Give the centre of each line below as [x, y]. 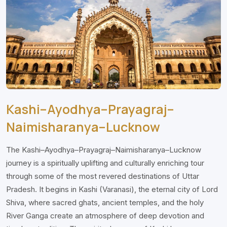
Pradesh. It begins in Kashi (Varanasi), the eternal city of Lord [112, 190]
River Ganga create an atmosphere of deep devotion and [105, 216]
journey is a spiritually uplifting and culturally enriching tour [105, 163]
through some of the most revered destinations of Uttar [103, 176]
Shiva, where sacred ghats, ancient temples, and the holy [105, 203]
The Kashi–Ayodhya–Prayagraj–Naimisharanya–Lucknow [104, 150]
